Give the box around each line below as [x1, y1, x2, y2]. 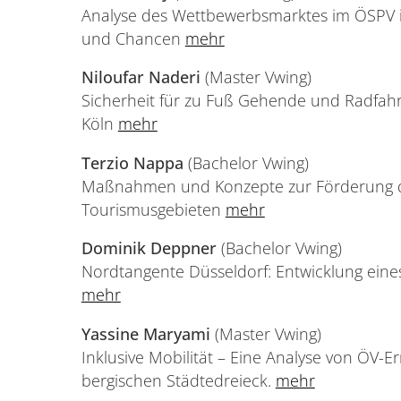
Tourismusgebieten [81, 198, 226, 220]
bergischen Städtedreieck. [81, 369, 276, 391]
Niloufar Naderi [81, 66, 205, 89]
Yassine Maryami [81, 322, 210, 345]
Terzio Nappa [81, 151, 183, 174]
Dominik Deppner [81, 237, 221, 260]
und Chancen [81, 27, 185, 49]
